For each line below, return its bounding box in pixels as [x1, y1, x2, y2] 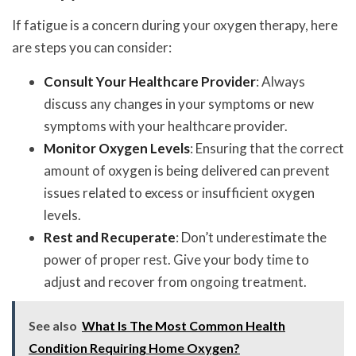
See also [29, 318, 77, 334]
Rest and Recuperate [44, 229, 176, 246]
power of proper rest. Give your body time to [44, 251, 309, 269]
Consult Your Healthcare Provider [44, 73, 256, 91]
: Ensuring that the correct [190, 140, 344, 157]
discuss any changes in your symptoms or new [44, 95, 314, 113]
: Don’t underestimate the [176, 229, 327, 246]
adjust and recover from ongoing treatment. [44, 273, 307, 291]
